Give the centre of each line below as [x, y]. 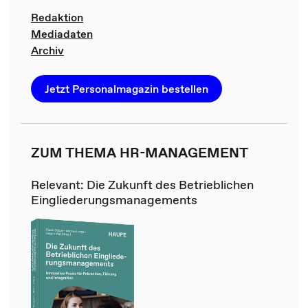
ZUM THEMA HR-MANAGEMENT [139, 152]
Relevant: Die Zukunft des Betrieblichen [142, 184]
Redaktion [57, 17]
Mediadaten [62, 33]
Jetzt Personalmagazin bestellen [126, 88]
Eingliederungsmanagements [114, 199]
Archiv [47, 50]
